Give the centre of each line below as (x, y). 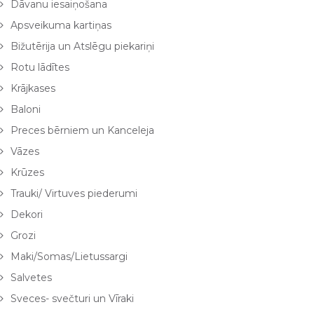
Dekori (27, 214)
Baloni (26, 109)
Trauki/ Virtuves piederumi (74, 193)
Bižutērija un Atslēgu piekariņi (82, 46)
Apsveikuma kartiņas (61, 25)
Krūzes (27, 172)
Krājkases (33, 88)
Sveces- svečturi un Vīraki (72, 298)
